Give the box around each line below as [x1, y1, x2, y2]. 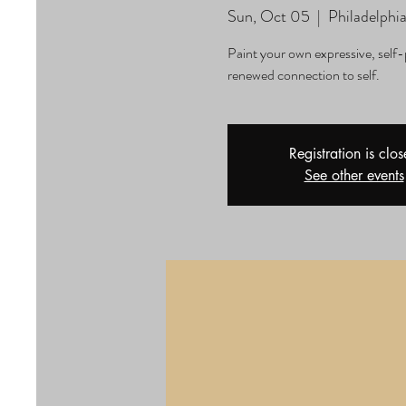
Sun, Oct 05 [227, 5, 310, 28]
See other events [304, 166, 404, 185]
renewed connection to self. [227, 64, 380, 85]
